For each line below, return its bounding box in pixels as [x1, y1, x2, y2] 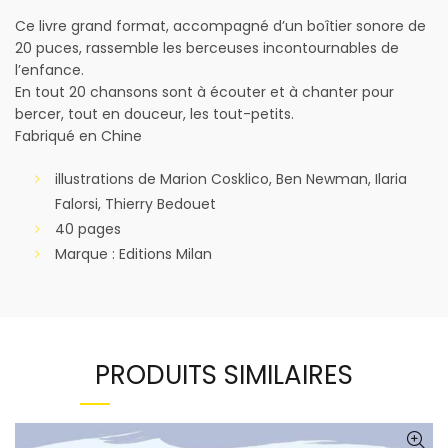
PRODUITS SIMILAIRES [95, 357, 353, 393]
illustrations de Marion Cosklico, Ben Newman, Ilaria [55, 169, 407, 189]
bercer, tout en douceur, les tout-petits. [15, 104, 294, 124]
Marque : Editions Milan [55, 244, 212, 264]
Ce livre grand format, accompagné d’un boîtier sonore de [15, 16, 426, 36]
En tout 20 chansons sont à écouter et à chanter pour [15, 82, 394, 102]
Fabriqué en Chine [15, 126, 142, 146]
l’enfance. [15, 60, 84, 80]
